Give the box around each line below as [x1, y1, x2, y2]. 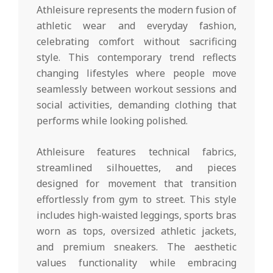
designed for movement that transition [37, 176, 236, 190]
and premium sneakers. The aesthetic [37, 239, 236, 253]
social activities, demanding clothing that [37, 97, 236, 112]
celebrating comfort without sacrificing [37, 34, 236, 48]
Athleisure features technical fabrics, [37, 144, 236, 158]
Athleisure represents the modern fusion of [37, 2, 236, 16]
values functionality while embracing [37, 255, 236, 269]
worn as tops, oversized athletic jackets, [37, 224, 236, 238]
